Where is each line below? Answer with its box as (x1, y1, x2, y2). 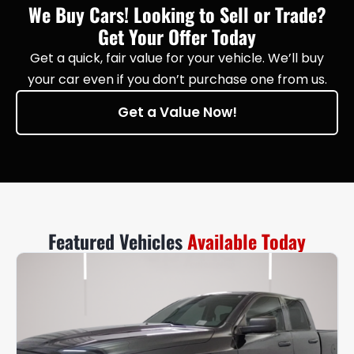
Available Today (187, 227, 306, 256)
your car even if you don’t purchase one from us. (27, 70, 327, 89)
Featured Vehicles (48, 227, 187, 256)
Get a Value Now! (117, 103, 237, 122)
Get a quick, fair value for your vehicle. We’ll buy (30, 49, 324, 68)
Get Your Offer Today (98, 22, 256, 51)
